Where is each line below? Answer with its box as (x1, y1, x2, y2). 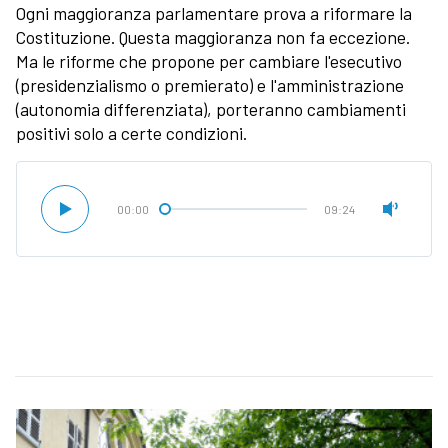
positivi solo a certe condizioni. (16, 122, 255, 145)
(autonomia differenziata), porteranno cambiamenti (16, 98, 406, 121)
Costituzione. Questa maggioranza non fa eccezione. (16, 26, 410, 49)
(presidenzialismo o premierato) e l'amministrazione (16, 74, 404, 97)
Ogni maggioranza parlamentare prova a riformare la (16, 2, 412, 25)
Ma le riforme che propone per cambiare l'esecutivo (16, 50, 402, 73)
